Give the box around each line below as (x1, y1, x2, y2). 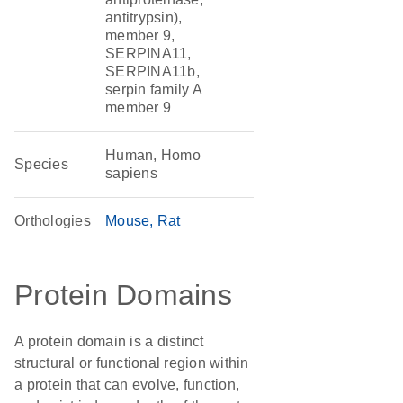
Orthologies (14, 213, 91, 228)
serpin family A (105, 82, 202, 97)
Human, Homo (105, 148, 201, 163)
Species (14, 157, 68, 172)
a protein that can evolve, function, (14, 377, 239, 392)
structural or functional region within (14, 355, 249, 371)
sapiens (105, 166, 157, 181)
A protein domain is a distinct (14, 334, 204, 349)
